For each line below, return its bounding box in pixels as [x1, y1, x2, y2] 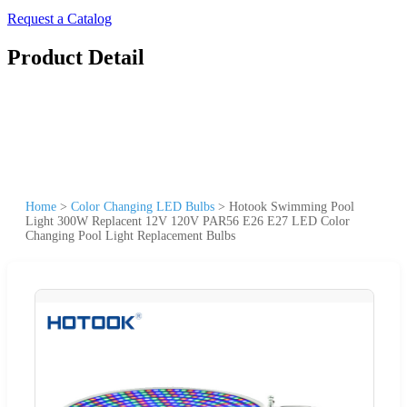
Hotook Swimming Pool [229, 199, 354, 213]
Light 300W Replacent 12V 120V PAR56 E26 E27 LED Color [25, 213, 350, 228]
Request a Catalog [7, 11, 112, 26]
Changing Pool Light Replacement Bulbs [25, 228, 235, 243]
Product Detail [7, 45, 144, 69]
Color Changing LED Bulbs [71, 199, 214, 213]
